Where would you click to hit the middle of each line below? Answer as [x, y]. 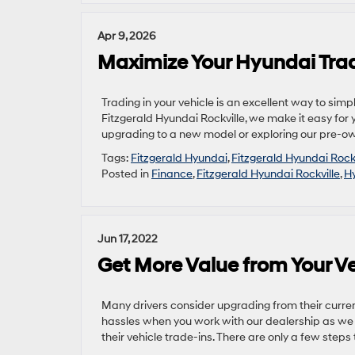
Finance [172, 174]
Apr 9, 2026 [127, 36]
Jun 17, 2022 [128, 239]
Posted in [126, 174]
